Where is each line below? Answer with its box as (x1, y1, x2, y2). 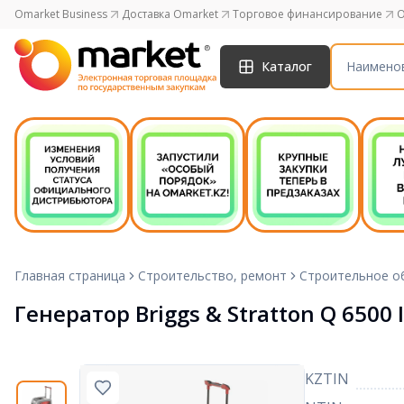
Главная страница (14, 267, 125, 284)
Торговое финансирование (233, 6, 382, 22)
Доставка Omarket (122, 6, 218, 22)
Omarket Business (14, 6, 107, 22)
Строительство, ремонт (138, 267, 287, 284)
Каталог (262, 58, 312, 75)
